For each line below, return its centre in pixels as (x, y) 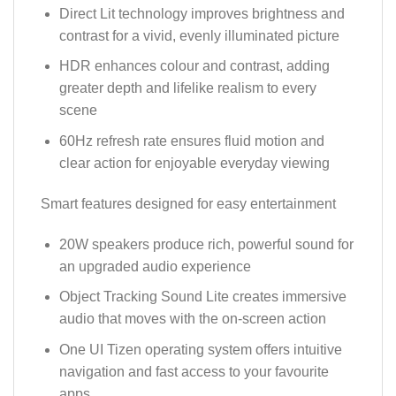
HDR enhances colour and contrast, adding (194, 66)
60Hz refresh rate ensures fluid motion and (191, 141)
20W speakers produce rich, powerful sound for (206, 244)
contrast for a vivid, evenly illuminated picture (199, 35)
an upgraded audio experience (155, 266)
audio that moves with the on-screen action (192, 319)
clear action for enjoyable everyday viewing (194, 163)
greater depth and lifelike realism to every (187, 88)
